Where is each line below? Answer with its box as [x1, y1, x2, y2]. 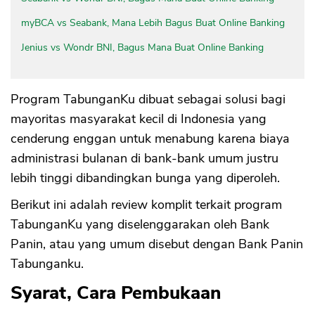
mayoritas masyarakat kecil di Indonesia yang [11, 110, 266, 128]
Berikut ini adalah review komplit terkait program [11, 196, 282, 214]
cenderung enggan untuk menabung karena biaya [11, 130, 290, 148]
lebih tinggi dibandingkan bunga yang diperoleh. [11, 169, 280, 187]
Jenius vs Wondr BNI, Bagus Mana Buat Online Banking [21, 41, 264, 55]
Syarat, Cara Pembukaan [11, 281, 221, 306]
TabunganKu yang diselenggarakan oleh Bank [11, 216, 269, 233]
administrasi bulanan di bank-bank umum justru [11, 150, 278, 167]
